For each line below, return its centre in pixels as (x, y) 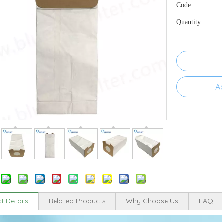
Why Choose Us (152, 201)
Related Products (77, 201)
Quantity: (190, 22)
